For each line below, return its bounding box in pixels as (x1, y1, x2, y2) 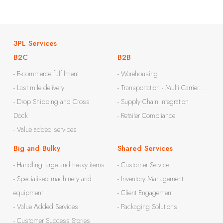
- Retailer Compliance (117, 111, 175, 120)
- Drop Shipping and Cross (13, 97, 90, 107)
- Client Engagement (117, 188, 173, 198)
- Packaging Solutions (117, 202, 177, 212)
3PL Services (13, 38, 57, 49)
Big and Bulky (13, 143, 60, 154)
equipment (13, 188, 43, 198)
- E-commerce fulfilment (13, 69, 79, 79)
